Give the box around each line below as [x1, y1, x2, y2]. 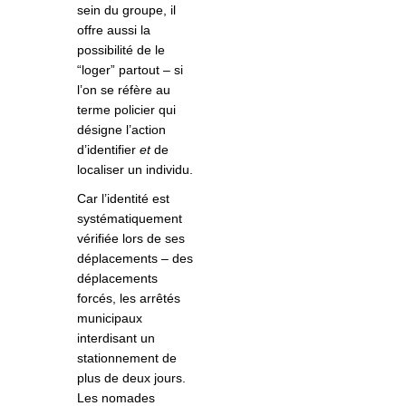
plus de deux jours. [77, 371, 186, 386]
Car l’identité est [77, 191, 169, 207]
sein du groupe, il [77, 3, 176, 18]
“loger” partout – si [77, 63, 183, 78]
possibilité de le [77, 43, 165, 58]
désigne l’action [77, 122, 166, 138]
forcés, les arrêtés [77, 291, 180, 306]
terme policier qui [77, 102, 176, 118]
